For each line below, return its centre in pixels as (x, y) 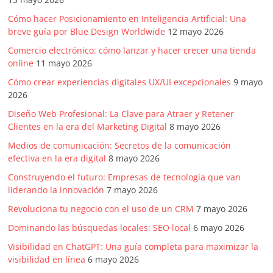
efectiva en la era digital (57, 158)
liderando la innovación (56, 190)
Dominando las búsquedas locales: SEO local (100, 228)
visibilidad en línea (47, 260)
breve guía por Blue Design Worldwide (87, 32)
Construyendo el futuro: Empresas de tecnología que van (125, 177)
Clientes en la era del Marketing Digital (88, 127)
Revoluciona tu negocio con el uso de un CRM (101, 209)
